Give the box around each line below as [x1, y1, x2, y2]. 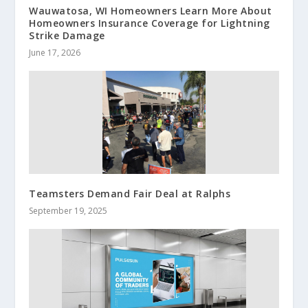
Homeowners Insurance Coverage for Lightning [29, 16, 270, 30]
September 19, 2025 [29, 205, 108, 217]
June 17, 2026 [29, 47, 81, 59]
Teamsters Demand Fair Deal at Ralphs [29, 187, 231, 201]
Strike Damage [29, 29, 105, 43]
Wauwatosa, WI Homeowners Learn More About [29, 4, 272, 18]
